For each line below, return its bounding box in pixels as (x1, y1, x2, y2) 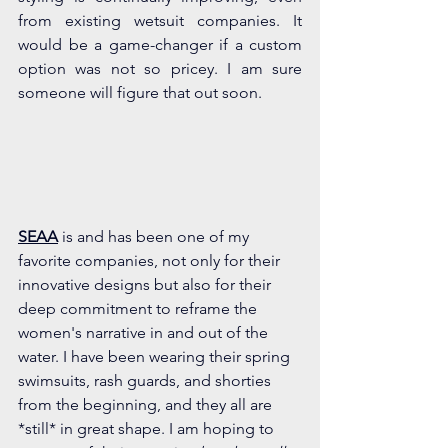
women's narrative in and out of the (18, 322, 272, 342)
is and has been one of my (58, 226, 253, 246)
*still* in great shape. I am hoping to (18, 418, 278, 438)
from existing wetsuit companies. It (18, 10, 302, 30)
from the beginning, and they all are (18, 394, 276, 414)
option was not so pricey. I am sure (18, 58, 302, 78)
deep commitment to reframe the (18, 298, 261, 318)
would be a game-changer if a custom (18, 34, 302, 54)
